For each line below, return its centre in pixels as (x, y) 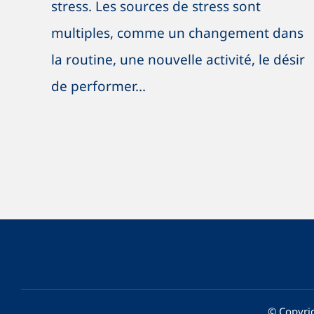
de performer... (98, 87)
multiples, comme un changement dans (177, 33)
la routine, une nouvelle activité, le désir (178, 60)
